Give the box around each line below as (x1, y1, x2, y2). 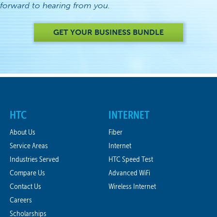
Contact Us (10, 182, 41, 191)
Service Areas (10, 141, 48, 151)
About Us (10, 127, 35, 137)
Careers (10, 195, 32, 205)
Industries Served (10, 155, 59, 164)
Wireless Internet (108, 182, 156, 191)
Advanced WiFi (108, 168, 150, 178)
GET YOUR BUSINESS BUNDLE (53, 28, 164, 37)
